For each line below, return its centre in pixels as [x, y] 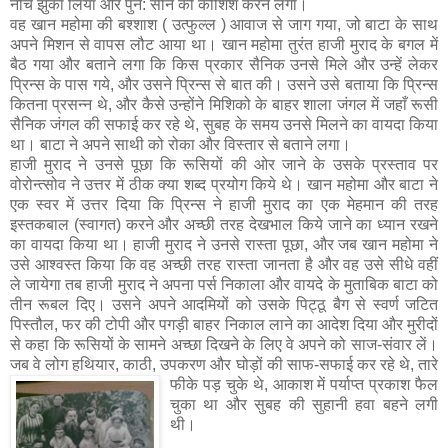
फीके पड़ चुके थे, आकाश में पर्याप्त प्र [277, 384]
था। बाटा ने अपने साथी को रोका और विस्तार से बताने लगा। [180, 144]
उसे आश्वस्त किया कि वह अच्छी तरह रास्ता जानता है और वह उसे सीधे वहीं [224, 264]
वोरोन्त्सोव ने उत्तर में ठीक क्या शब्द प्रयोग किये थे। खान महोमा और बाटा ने [224, 184]
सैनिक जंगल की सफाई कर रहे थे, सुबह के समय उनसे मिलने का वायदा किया [224, 124]
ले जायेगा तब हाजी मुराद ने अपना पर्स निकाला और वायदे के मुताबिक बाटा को [224, 284]
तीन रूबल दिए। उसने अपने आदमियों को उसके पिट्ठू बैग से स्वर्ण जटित [224, 304]
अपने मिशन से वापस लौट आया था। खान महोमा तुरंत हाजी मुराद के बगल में [224, 44]
